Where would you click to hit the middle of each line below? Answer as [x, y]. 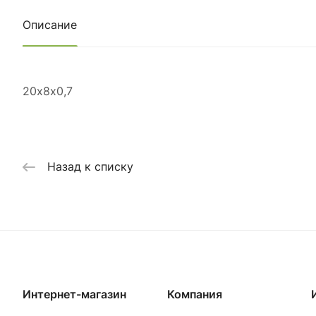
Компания [194, 294]
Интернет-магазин [74, 294]
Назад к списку [90, 167]
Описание [50, 25]
